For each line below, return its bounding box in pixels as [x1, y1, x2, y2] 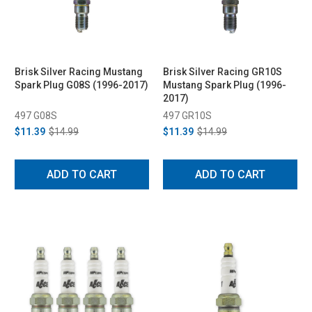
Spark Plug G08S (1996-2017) [15, 79, 148, 91]
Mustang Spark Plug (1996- [163, 79, 286, 91]
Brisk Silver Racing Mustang [15, 65, 143, 77]
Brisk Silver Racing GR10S [163, 65, 282, 77]
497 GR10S [163, 109, 212, 121]
